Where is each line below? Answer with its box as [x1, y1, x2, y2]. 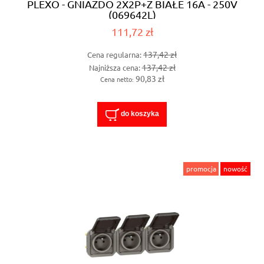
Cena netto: [100, 74, 136, 84]
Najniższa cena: [88, 62, 142, 72]
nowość [223, 164, 248, 174]
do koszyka [120, 110, 159, 118]
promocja [186, 164, 216, 174]
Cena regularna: [87, 49, 143, 60]
